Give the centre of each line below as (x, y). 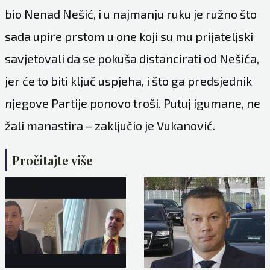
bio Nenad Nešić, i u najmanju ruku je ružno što (130, 14)
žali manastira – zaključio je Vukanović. (110, 125)
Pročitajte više (52, 160)
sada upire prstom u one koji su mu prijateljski (129, 36)
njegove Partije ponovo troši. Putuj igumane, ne (132, 103)
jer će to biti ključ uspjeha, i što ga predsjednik (128, 80)
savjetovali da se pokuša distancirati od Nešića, (132, 58)
